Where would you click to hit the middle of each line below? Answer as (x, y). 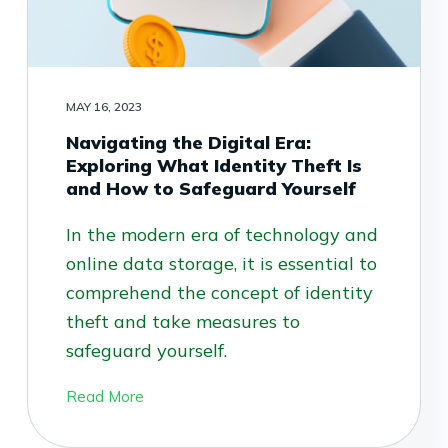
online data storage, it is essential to (221, 264)
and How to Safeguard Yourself (210, 189)
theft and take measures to (182, 322)
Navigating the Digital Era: (188, 143)
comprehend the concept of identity (219, 293)
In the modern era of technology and (221, 235)
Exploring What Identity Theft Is (213, 166)
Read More (104, 397)
